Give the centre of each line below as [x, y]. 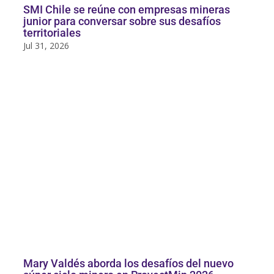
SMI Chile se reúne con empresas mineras [127, 10]
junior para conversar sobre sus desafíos [122, 21]
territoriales [52, 33]
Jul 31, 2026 [46, 46]
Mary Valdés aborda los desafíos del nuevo [129, 264]
